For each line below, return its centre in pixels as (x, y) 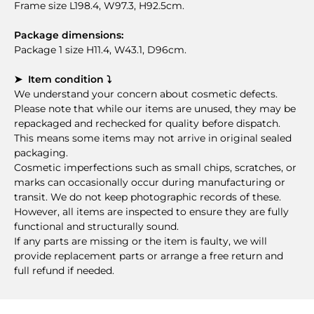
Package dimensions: (69, 35)
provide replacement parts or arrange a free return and (149, 255)
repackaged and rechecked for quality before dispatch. (147, 123)
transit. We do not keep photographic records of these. (148, 197)
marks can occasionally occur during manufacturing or (150, 182)
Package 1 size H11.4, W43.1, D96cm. (100, 49)
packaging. (41, 152)
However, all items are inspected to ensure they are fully (151, 211)
